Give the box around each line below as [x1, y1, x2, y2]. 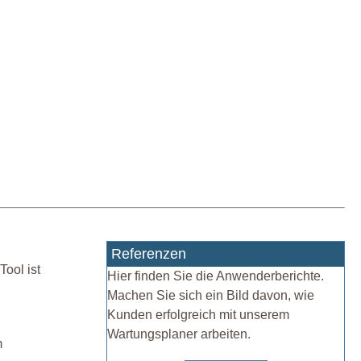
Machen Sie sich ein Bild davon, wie [107, 288, 314, 303]
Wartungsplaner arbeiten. [107, 327, 251, 342]
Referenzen [111, 246, 186, 263]
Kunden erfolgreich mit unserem [107, 308, 289, 322]
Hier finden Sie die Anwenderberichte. [107, 269, 324, 284]
